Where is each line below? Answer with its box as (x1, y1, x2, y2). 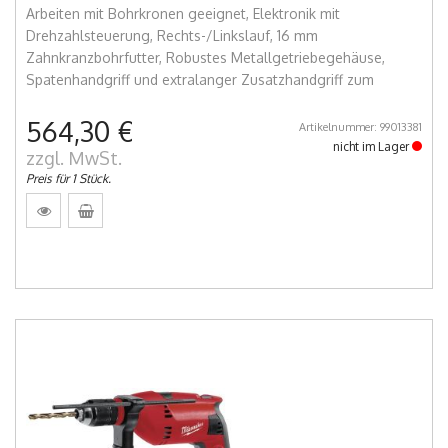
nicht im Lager (333, 138, 412, 154)
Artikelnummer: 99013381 (299, 119, 422, 134)
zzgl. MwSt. (26, 146, 122, 169)
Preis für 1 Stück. (26, 170, 111, 186)
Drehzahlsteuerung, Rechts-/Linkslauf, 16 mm (26, 26, 318, 44)
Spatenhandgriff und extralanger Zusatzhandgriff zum (26, 70, 374, 88)
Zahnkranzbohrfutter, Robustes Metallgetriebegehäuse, (26, 48, 385, 66)
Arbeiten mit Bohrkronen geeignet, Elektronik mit (26, 4, 340, 22)
